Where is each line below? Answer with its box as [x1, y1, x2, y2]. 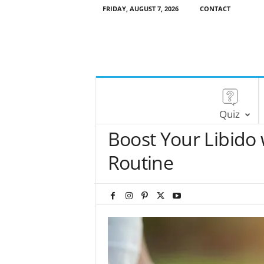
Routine [107, 150, 174, 175]
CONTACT [199, 4, 230, 13]
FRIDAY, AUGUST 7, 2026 [102, 4, 179, 13]
